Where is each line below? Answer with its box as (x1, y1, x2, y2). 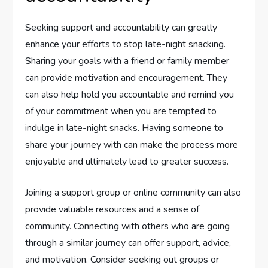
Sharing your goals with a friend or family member (25, 54, 230, 68)
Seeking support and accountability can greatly (25, 21, 218, 35)
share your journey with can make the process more (25, 138, 239, 152)
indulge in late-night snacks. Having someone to (25, 121, 224, 135)
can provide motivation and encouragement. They (25, 71, 228, 85)
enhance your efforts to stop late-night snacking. (25, 38, 226, 51)
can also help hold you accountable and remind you (25, 88, 234, 102)
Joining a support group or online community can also (25, 186, 242, 200)
